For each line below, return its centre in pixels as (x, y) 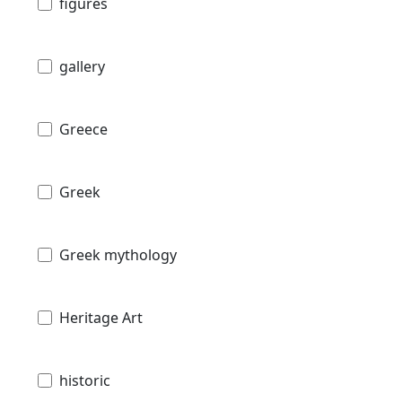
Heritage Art (101, 318)
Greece (83, 130)
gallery (82, 67)
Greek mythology (118, 255)
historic (85, 381)
